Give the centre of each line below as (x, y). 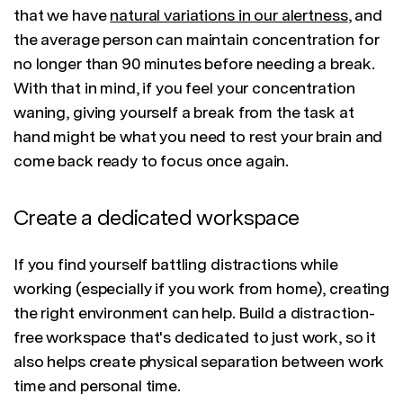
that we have (62, 15)
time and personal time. (97, 386)
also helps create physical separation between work (199, 362)
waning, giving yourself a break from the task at (184, 112)
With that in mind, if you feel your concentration (184, 88)
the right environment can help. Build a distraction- (194, 313)
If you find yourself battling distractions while (176, 264)
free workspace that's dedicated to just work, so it (195, 337)
